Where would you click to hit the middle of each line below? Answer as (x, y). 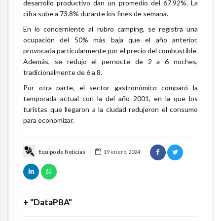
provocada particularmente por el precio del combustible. (110, 50)
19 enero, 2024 (122, 152)
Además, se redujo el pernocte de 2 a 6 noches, (110, 61)
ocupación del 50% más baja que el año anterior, (110, 39)
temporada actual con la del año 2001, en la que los (110, 98)
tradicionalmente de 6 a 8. (63, 72)
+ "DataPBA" (48, 202)
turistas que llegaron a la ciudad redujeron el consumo (110, 109)
